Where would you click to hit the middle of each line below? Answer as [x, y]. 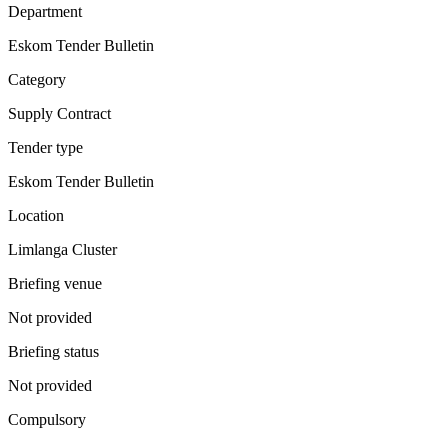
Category [37, 79]
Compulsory [47, 419]
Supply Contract [59, 113]
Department [45, 11]
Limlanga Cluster [62, 249]
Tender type [45, 147]
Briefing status [53, 351]
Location [36, 215]
